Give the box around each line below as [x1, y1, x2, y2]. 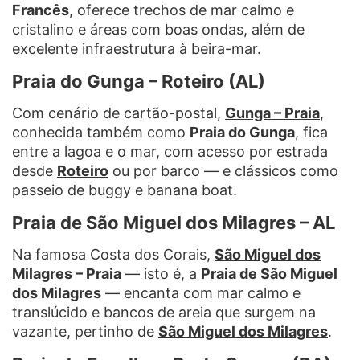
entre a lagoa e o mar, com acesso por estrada [12, 142, 328, 160]
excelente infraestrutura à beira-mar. [12, 39, 261, 57]
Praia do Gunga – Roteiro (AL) [12, 70, 265, 92]
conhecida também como [12, 123, 190, 141]
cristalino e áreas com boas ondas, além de [12, 20, 305, 38]
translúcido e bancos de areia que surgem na [12, 303, 316, 321]
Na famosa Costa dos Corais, [12, 245, 215, 263]
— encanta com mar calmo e [101, 284, 301, 301]
